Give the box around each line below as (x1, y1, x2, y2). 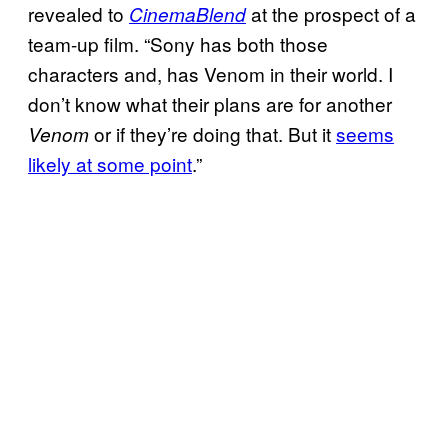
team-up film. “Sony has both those (28, 29, 328, 57)
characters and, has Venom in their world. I (28, 59, 393, 87)
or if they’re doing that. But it (89, 119, 336, 147)
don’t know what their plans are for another (28, 89, 392, 117)
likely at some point (28, 149, 192, 177)
